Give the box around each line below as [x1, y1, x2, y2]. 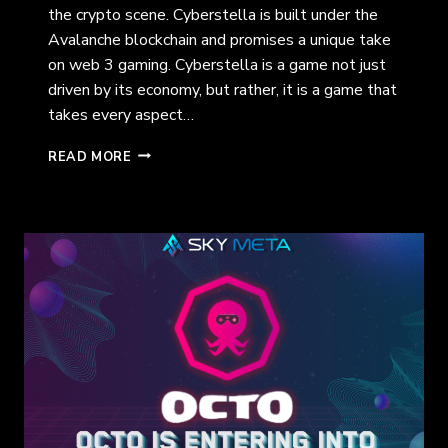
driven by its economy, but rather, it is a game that [48, 78, 397, 101]
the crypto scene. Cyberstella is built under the [48, 3, 378, 26]
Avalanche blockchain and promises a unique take [48, 28, 391, 51]
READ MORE [48, 147, 132, 166]
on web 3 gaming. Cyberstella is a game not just [48, 53, 386, 76]
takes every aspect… [48, 103, 194, 126]
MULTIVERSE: [130, 203, 225, 222]
